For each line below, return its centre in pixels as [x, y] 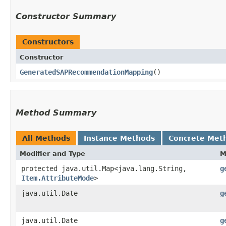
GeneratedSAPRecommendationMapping [86, 72]
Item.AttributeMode [58, 178]
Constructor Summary [66, 16]
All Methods [46, 138]
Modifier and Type [52, 153]
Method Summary [56, 112]
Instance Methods [119, 138]
